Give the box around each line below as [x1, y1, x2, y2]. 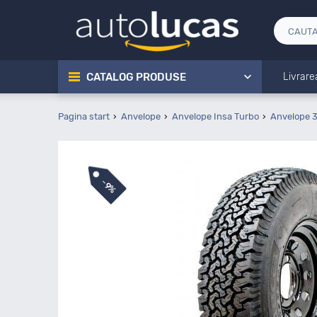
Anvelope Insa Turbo [172, 111, 259, 122]
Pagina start [58, 111, 110, 122]
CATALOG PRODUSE [86, 71, 186, 83]
